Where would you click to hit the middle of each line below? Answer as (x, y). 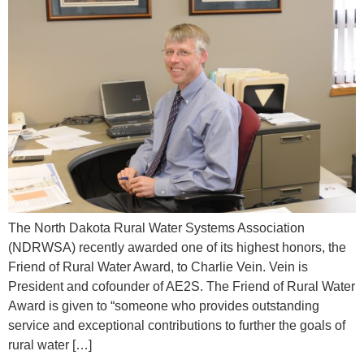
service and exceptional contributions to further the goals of (177, 326)
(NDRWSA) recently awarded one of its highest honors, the (177, 248)
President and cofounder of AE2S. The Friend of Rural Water (182, 287)
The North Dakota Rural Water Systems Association (156, 228)
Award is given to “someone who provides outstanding (164, 306)
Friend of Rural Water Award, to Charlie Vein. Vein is (158, 267)
